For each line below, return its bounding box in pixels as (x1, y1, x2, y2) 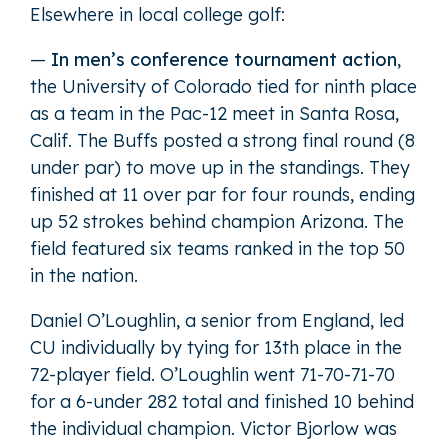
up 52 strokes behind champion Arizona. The (30, 210, 404, 234)
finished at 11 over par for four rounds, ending (30, 183, 415, 207)
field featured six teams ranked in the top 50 (30, 237, 405, 261)
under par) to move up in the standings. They (30, 156, 410, 180)
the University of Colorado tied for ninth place (30, 75, 417, 99)
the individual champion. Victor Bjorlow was (30, 417, 397, 441)
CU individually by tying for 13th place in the (30, 336, 402, 360)
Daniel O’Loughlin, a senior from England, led (30, 309, 404, 333)
